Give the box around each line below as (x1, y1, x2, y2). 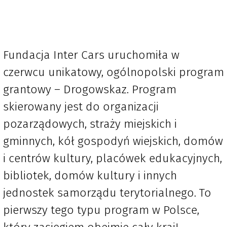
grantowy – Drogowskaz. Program (3, 82, 176, 97)
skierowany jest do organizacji (3, 99, 159, 114)
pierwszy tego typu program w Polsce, (3, 203, 199, 217)
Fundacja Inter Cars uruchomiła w (3, 48, 179, 62)
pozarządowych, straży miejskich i (3, 117, 177, 131)
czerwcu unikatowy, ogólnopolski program (3, 65, 224, 80)
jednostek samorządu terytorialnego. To (3, 185, 211, 200)
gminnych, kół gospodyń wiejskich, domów (3, 134, 223, 148)
